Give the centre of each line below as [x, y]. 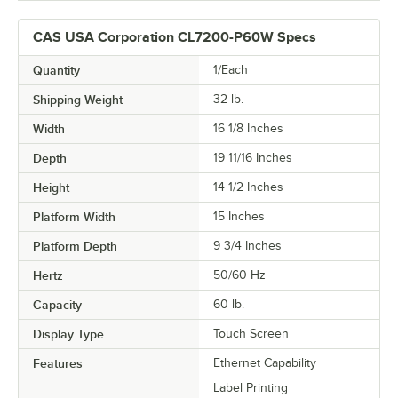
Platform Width [74, 217]
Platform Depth [75, 247]
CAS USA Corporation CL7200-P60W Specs [175, 38]
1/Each [231, 70]
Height [51, 188]
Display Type [68, 334]
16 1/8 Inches [248, 129]
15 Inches [239, 217]
